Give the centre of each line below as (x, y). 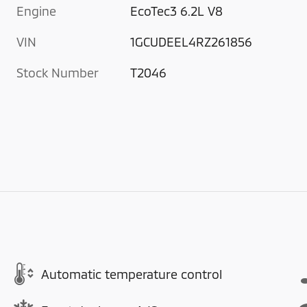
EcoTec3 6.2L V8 (177, 11)
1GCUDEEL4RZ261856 (192, 42)
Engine (36, 11)
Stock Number (58, 73)
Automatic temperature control (132, 274)
